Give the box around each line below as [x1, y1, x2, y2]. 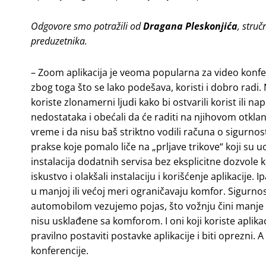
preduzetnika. [31, 34, 87, 47]
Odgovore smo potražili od [31, 20, 143, 33]
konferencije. [31, 244, 88, 257]
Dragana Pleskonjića [143, 20, 237, 33]
